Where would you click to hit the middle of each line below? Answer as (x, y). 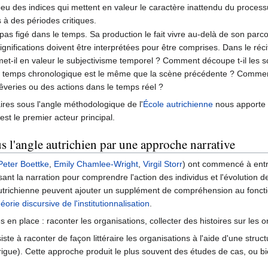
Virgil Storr (163, 164)
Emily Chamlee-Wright (96, 164)
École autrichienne (178, 104)
